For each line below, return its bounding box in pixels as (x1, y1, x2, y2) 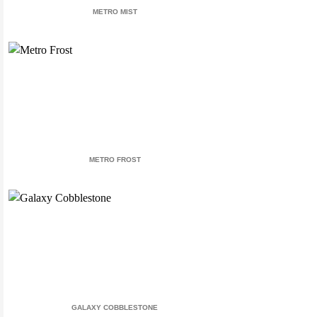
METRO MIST (92, 7, 137, 16)
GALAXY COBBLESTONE (71, 303, 158, 311)
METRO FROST (88, 155, 141, 163)
